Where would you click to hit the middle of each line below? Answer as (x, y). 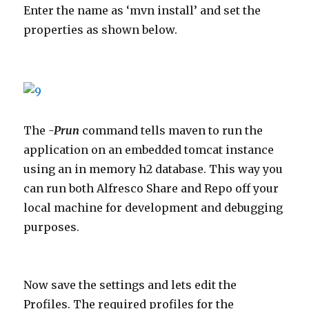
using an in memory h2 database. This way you (153, 169)
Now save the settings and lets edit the (130, 285)
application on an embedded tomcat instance (149, 149)
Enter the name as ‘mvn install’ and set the (142, 10)
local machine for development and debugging (153, 207)
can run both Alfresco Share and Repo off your (151, 188)
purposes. (52, 227)
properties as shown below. (101, 29)
